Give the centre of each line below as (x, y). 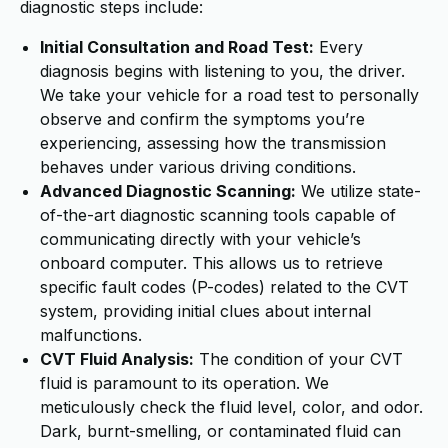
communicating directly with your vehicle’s (200, 239)
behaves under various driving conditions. (198, 167)
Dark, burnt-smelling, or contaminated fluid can (220, 431)
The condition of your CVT (298, 359)
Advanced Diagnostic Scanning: (168, 191)
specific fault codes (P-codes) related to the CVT (224, 287)
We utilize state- (358, 191)
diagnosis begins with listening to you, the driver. (222, 71)
